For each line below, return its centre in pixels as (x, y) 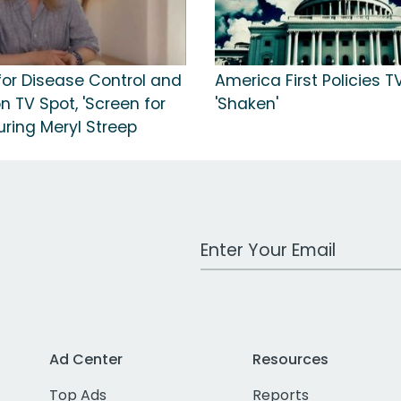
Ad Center (86, 360)
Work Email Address (269, 242)
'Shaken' (247, 104)
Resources (291, 360)
